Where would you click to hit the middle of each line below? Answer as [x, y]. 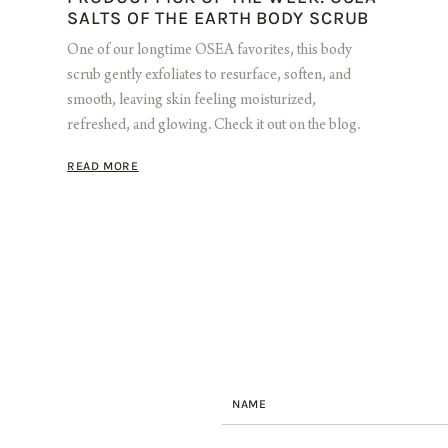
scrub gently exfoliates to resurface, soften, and [209, 76]
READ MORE [103, 166]
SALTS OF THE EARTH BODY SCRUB [218, 18]
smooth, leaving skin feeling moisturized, [192, 101]
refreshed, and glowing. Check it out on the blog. [214, 126]
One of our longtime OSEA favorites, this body [210, 51]
